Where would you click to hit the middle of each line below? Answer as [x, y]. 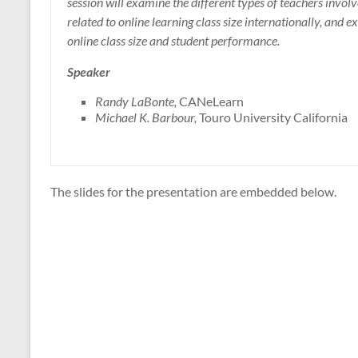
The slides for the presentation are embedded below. [193, 192]
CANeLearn [211, 101]
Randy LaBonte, [137, 101]
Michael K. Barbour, [147, 117]
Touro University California [273, 117]
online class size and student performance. [173, 41]
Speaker [89, 72]
